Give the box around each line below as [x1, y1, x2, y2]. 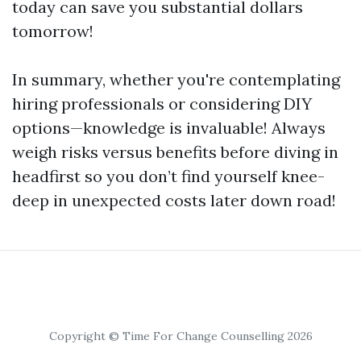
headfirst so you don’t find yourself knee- [12, 166, 325, 186]
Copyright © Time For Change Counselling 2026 [48, 329, 313, 343]
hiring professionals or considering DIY [12, 93, 312, 114]
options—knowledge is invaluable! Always [12, 118, 326, 138]
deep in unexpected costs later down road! [12, 190, 336, 210]
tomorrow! [12, 21, 93, 41]
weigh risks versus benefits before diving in [12, 142, 338, 162]
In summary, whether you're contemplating [12, 69, 340, 89]
